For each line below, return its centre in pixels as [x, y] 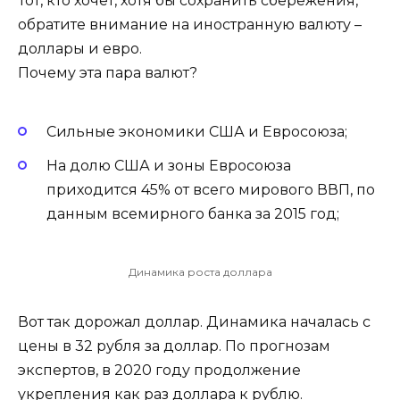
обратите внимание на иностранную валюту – [190, 25]
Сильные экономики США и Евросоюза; [197, 131]
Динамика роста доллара [200, 271]
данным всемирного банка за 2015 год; [193, 214]
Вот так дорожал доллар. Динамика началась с [194, 321]
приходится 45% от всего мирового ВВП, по [211, 190]
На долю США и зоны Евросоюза [169, 166]
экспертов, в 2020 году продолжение [159, 370]
